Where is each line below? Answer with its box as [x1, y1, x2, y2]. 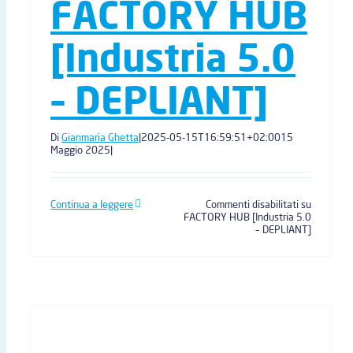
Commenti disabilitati [205, 198, 299, 210]
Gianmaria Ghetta [61, 131, 139, 143]
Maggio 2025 [50, 143, 110, 156]
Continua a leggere [50, 198, 133, 210]
